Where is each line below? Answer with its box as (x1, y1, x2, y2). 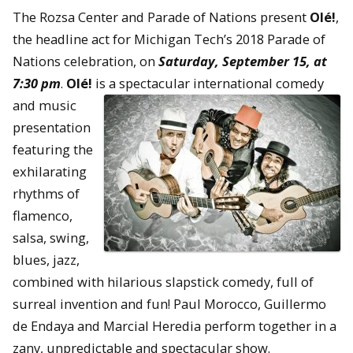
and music (13, 95, 76, 114)
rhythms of (13, 184, 80, 203)
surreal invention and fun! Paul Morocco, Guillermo (13, 294, 326, 313)
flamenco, (13, 206, 72, 225)
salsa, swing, (13, 228, 89, 247)
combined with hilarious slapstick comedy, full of (13, 272, 314, 291)
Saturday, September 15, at (158, 51, 327, 70)
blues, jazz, (13, 250, 80, 269)
